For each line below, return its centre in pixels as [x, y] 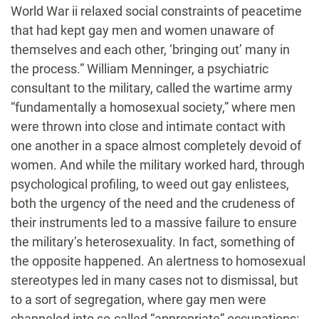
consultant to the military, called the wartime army [152, 88]
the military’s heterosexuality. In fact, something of [153, 242]
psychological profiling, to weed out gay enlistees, [150, 184]
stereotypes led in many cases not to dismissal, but [155, 281]
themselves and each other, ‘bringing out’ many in [150, 50]
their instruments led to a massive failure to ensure [154, 223]
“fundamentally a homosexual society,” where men [153, 108]
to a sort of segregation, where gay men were [138, 300]
